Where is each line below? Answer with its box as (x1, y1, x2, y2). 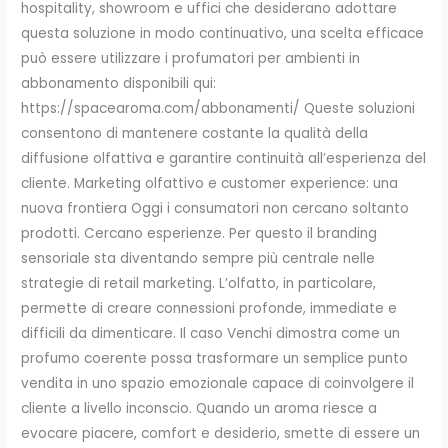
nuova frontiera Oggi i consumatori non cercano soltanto (21, 199, 410, 219)
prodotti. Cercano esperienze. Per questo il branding (21, 224, 378, 244)
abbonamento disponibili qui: (21, 74, 217, 94)
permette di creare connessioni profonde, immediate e (21, 299, 398, 319)
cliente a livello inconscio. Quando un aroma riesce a (21, 399, 378, 419)
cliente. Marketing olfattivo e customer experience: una (21, 174, 399, 194)
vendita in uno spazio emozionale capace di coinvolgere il (21, 374, 415, 394)
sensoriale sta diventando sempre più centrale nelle (21, 249, 376, 269)
